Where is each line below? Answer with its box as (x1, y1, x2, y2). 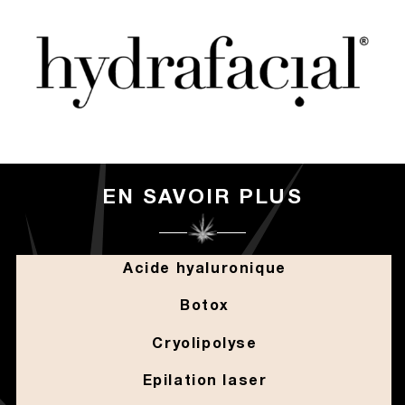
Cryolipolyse (152, 337, 258, 351)
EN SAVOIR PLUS (102, 189, 303, 208)
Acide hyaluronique (123, 262, 287, 276)
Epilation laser (142, 375, 268, 389)
